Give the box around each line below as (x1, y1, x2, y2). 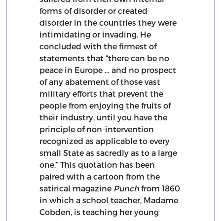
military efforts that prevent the (39, 88, 164, 98)
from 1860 (139, 183, 181, 193)
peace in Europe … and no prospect (39, 65, 177, 74)
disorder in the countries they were (39, 17, 177, 27)
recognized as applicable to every (39, 136, 170, 146)
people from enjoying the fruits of (39, 100, 171, 110)
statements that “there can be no (39, 53, 170, 63)
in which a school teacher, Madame (39, 195, 179, 205)
